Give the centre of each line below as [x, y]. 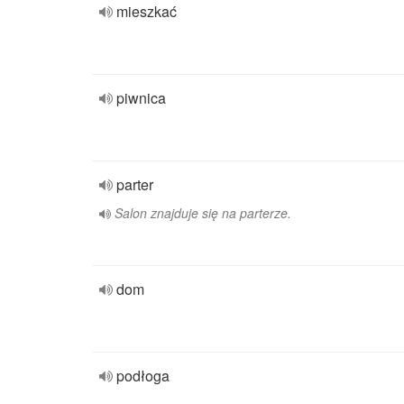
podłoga [143, 376]
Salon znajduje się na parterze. [203, 213]
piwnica [141, 98]
